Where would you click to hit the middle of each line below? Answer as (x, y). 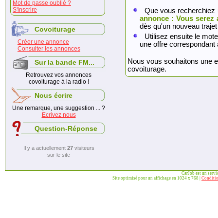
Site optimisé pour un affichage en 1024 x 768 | (157, 178)
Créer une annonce (43, 42)
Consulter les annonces (49, 49)
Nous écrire (54, 95)
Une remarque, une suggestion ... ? (59, 108)
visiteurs (83, 148)
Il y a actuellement (45, 148)
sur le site (59, 155)
